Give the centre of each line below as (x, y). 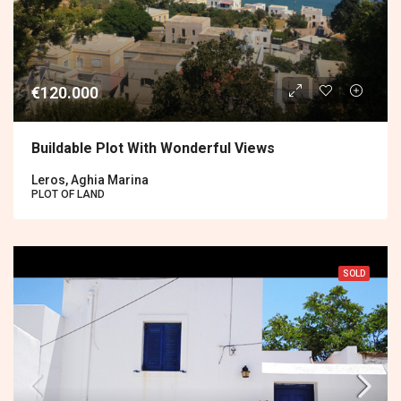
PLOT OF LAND (68, 195)
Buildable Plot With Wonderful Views (153, 149)
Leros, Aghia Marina (90, 180)
